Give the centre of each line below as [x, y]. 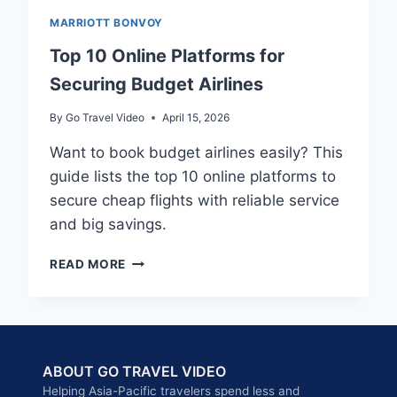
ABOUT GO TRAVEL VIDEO [134, 372]
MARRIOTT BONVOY [106, 23]
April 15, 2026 [196, 117]
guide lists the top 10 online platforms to [193, 176]
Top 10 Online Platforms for [167, 56]
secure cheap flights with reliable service [195, 200]
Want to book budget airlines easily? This [196, 152]
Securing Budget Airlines [156, 84]
